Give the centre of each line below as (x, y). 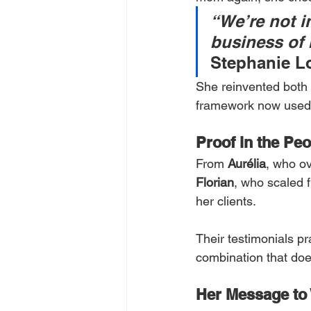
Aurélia (247, 163)
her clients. (226, 201)
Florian (215, 182)
